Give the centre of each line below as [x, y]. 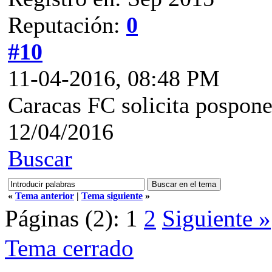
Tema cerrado [69, 248]
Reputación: [67, 25]
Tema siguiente [112, 195]
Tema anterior [45, 195]
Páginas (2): [62, 218]
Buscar [40, 158]
